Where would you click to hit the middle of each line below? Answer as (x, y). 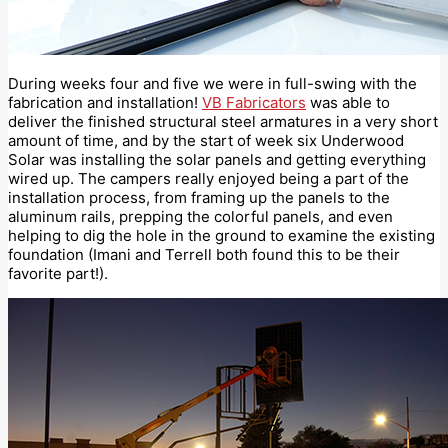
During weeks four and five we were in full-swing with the (212, 84)
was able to (348, 103)
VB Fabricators (254, 103)
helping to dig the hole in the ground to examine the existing (221, 236)
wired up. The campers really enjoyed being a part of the (208, 179)
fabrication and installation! (105, 103)
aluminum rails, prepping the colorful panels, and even (200, 217)
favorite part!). (58, 274)
